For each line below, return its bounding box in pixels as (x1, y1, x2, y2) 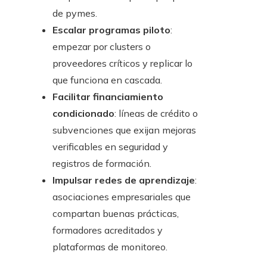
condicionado (52, 107, 114, 120)
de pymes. (52, 7, 97, 20)
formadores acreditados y (52, 224, 163, 237)
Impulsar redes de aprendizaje (52, 174, 195, 187)
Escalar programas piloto (52, 24, 170, 36)
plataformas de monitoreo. (52, 241, 167, 253)
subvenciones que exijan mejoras (52, 124, 196, 136)
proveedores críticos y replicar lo (52, 57, 193, 70)
